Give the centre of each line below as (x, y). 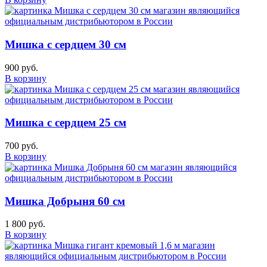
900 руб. (21, 67)
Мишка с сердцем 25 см (66, 123)
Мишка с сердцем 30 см (66, 44)
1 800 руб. (25, 224)
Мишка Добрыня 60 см (65, 201)
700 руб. (21, 146)
